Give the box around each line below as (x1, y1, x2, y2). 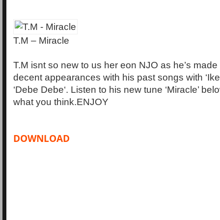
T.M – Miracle (13, 35, 69, 46)
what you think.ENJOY (13, 97, 109, 108)
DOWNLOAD (13, 132, 70, 145)
